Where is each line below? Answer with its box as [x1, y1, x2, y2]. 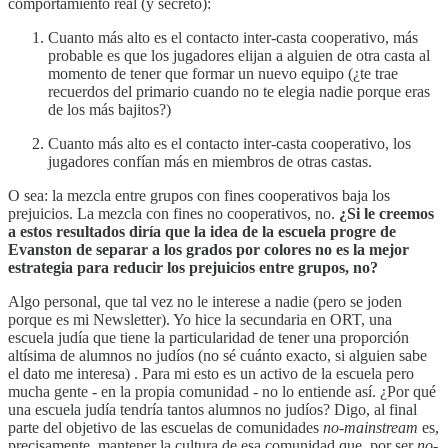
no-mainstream [323, 419, 422, 437]
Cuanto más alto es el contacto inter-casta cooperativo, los [48, 135, 411, 153]
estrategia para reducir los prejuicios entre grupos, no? [8, 259, 378, 277]
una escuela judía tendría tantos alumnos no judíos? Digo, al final [8, 401, 417, 419]
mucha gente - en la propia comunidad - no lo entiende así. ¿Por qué [8, 383, 436, 401]
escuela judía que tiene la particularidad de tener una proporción [8, 329, 409, 347]
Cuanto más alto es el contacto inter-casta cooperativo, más [48, 29, 418, 47]
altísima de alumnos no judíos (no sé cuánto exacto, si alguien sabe [8, 347, 427, 365]
